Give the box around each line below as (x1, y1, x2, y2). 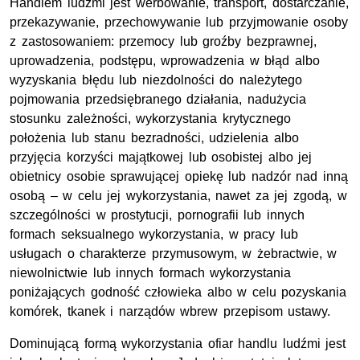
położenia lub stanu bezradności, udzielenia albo (10, 130, 299, 145)
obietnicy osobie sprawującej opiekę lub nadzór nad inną (10, 169, 348, 183)
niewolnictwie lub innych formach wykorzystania (10, 265, 292, 280)
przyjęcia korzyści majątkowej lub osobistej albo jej (10, 149, 313, 164)
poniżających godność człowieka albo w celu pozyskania (10, 284, 347, 299)
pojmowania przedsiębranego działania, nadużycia (10, 92, 306, 106)
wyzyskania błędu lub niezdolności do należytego (10, 72, 302, 87)
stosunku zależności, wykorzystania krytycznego (10, 111, 291, 125)
